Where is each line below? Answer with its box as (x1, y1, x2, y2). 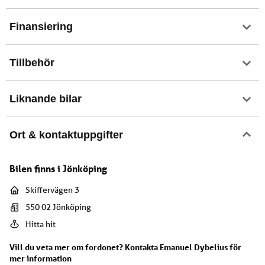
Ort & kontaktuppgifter (9, 128, 123, 141)
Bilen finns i (9, 162, 63, 175)
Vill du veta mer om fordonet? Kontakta (9, 241, 160, 253)
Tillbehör (9, 56, 54, 69)
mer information (9, 252, 72, 264)
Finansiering (9, 20, 73, 33)
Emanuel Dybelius (160, 241, 228, 253)
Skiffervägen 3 (25, 184, 79, 195)
